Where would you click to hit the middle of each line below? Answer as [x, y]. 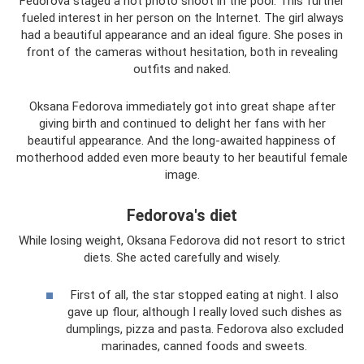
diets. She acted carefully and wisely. [182, 257]
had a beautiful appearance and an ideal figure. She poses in [182, 35]
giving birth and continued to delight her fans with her [182, 123]
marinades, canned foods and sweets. [204, 346]
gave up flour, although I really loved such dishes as [204, 312]
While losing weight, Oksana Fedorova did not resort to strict [182, 240]
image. [182, 174]
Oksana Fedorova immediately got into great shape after [182, 106]
